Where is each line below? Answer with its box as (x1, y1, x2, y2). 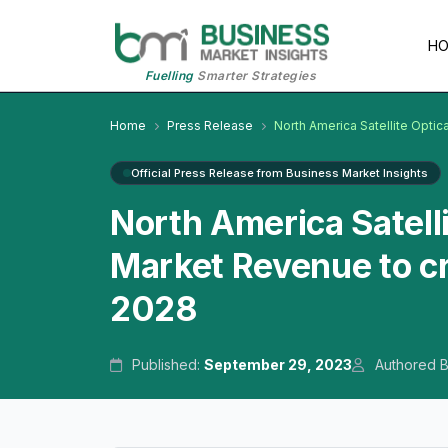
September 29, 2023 (204, 356, 353, 374)
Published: (128, 356, 205, 374)
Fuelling (144, 68, 194, 84)
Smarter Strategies (193, 68, 317, 84)
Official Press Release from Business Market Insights (131, 166, 428, 181)
